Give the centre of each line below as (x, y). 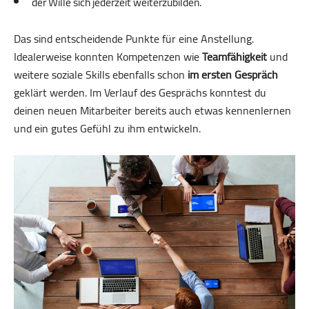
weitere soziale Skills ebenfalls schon (101, 74)
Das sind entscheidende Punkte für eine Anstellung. (134, 38)
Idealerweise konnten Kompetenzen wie (108, 56)
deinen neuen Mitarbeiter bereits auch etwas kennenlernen (152, 110)
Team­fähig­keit (235, 56)
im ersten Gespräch (233, 74)
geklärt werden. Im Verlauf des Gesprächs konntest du (140, 92)
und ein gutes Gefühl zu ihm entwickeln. (107, 128)
